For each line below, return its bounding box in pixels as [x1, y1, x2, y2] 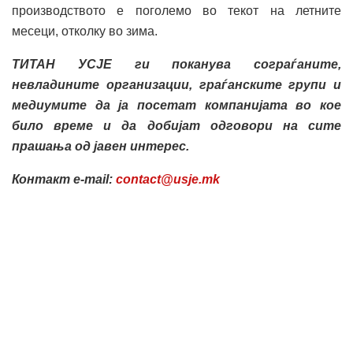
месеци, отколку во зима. [12, 24, 158, 39]
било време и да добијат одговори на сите [12, 119, 341, 133]
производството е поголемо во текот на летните [12, 4, 341, 18]
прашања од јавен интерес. [12, 139, 189, 154]
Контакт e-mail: [12, 173, 116, 187]
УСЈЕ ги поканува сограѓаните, [77, 58, 341, 72]
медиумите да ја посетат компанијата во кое [12, 98, 341, 113]
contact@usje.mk [116, 173, 220, 187]
